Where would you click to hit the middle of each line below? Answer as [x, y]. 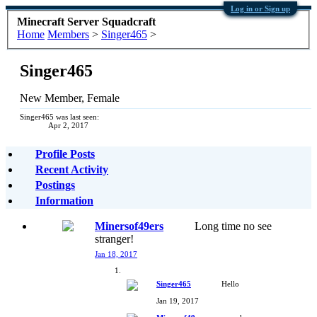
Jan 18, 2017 [116, 254]
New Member [51, 98]
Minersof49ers [129, 226]
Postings [55, 185]
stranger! [114, 238]
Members [68, 34]
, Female [100, 98]
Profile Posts [65, 154]
